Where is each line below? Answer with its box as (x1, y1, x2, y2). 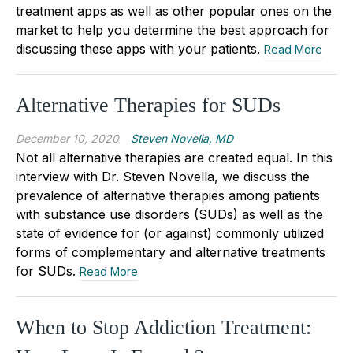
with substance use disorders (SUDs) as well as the (16, 206, 323, 222)
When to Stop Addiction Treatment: (16, 315, 311, 339)
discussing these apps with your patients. (16, 40, 264, 57)
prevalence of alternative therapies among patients (16, 187, 320, 203)
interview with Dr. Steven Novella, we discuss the (16, 168, 310, 184)
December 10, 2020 (16, 131, 119, 145)
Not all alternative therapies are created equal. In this (16, 149, 333, 165)
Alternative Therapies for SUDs (16, 93, 281, 117)
